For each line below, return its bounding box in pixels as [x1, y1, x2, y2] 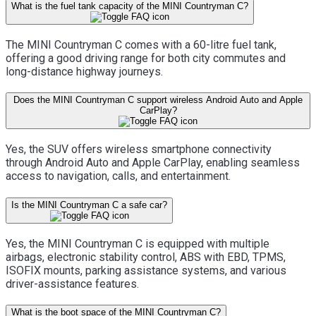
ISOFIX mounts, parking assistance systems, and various [6, 263, 286, 277]
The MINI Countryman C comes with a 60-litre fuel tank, [6, 37, 276, 51]
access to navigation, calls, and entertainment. [6, 169, 231, 183]
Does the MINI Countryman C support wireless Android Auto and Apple [13, 95, 303, 106]
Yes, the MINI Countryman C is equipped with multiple [6, 236, 269, 250]
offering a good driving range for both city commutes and [6, 51, 286, 65]
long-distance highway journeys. [6, 64, 163, 78]
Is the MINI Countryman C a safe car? [11, 199, 167, 210]
